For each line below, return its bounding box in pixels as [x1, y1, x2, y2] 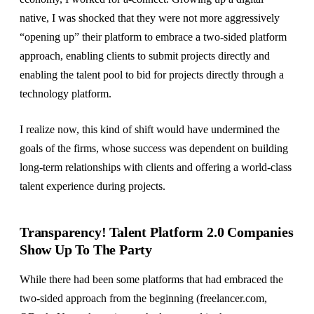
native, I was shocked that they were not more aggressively [20, 11, 280, 24]
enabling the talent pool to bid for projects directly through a [20, 68, 284, 81]
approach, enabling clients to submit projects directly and [20, 49, 270, 62]
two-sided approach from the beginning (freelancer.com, [20, 292, 267, 304]
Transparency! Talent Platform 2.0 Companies [20, 224, 294, 240]
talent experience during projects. [20, 179, 165, 192]
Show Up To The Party [20, 241, 153, 257]
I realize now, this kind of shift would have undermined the [20, 123, 280, 135]
